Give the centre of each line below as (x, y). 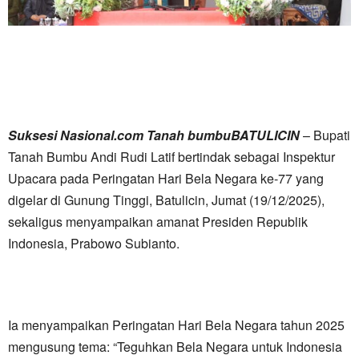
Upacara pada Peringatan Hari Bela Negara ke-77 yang (166, 179)
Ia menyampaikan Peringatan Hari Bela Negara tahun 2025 (176, 325)
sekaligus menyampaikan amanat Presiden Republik (158, 222)
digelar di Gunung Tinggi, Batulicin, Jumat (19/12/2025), (166, 200)
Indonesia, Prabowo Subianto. (94, 244)
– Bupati (325, 135)
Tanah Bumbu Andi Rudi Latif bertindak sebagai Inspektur (171, 157)
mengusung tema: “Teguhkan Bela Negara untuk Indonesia (175, 347)
